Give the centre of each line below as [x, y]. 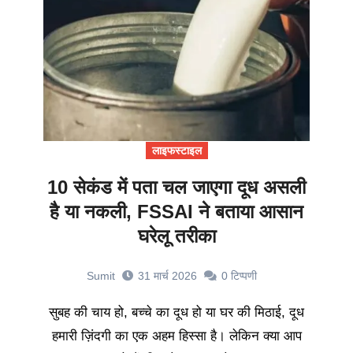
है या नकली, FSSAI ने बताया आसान [176, 212]
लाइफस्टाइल [176, 151]
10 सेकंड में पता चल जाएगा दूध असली [176, 188]
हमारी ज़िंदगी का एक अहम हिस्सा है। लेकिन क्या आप [176, 336]
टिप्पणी [244, 276]
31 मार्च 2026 [167, 276]
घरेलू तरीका [176, 236]
